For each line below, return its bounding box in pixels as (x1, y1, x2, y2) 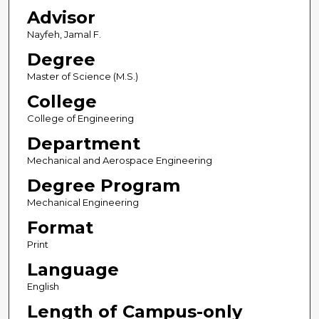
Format (26, 217, 93, 239)
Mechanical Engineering (26, 197, 139, 209)
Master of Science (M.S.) (26, 70, 138, 83)
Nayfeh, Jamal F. (26, 28, 101, 41)
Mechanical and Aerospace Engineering (26, 155, 212, 167)
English (26, 281, 59, 293)
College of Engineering (26, 113, 134, 125)
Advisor (26, 7, 95, 28)
